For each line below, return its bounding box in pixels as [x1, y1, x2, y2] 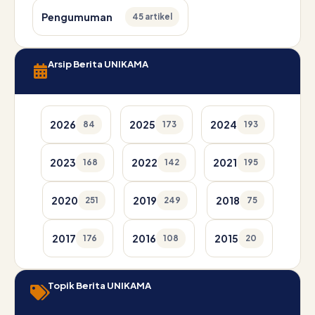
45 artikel [132, 11, 172, 22]
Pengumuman [41, 11, 112, 23]
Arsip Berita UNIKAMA [48, 58, 148, 70]
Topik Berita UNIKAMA [48, 280, 151, 291]
